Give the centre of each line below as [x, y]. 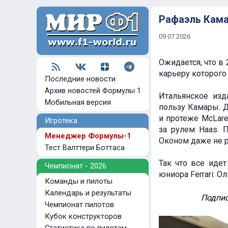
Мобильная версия [78, 102]
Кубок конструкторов [82, 216]
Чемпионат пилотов [78, 205]
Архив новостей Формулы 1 [93, 91]
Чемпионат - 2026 [72, 166]
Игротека [57, 121]
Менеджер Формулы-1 [87, 136]
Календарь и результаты [87, 193]
